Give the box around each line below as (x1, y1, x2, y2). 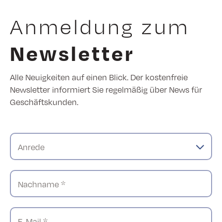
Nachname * (18, 178, 65, 190)
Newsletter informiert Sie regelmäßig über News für (10, 83, 202, 95)
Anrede (18, 141, 45, 153)
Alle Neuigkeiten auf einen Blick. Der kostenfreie (10, 71, 188, 83)
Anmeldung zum (10, 11, 189, 40)
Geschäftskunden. (10, 96, 78, 108)
